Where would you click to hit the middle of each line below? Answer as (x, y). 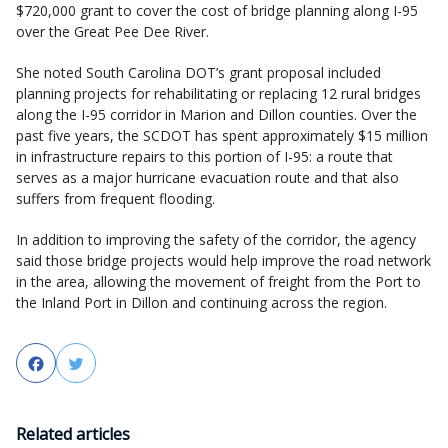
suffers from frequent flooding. (115, 199)
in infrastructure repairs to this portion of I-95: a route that (204, 157)
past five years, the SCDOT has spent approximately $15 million (222, 136)
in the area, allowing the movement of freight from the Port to (218, 282)
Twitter (113, 364)
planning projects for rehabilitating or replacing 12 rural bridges (218, 94)
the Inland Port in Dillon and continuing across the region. (201, 303)
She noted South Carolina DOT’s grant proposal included (198, 73)
